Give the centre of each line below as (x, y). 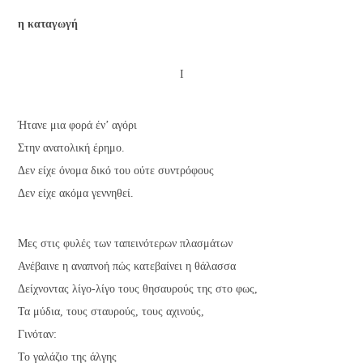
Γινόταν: (38, 334)
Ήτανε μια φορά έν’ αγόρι (78, 125)
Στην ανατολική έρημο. (72, 147)
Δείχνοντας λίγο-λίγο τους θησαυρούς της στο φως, (138, 288)
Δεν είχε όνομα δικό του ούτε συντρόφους (116, 170)
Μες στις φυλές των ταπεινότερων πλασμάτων (126, 243)
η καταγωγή (48, 23)
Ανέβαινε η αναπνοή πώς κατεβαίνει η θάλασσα (127, 266)
